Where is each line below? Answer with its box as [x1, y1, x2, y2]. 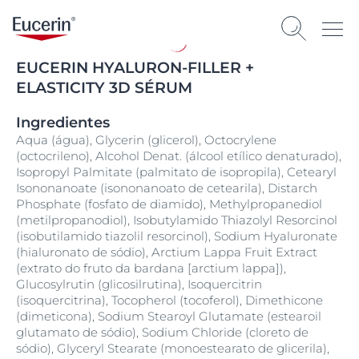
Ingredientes [16, 114, 110, 131]
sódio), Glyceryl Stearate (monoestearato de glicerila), [16, 341, 329, 356]
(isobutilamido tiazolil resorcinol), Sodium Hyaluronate [16, 228, 337, 244]
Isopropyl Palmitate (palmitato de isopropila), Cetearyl [16, 164, 337, 179]
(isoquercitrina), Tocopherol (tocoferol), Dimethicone [16, 292, 323, 308]
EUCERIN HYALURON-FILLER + [16, 58, 254, 77]
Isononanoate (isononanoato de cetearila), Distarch [16, 180, 317, 196]
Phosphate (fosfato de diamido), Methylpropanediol [16, 196, 322, 212]
